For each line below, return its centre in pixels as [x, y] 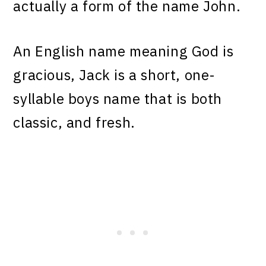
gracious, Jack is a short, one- [115, 75]
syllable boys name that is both [118, 99]
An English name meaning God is [123, 51]
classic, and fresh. [74, 123]
